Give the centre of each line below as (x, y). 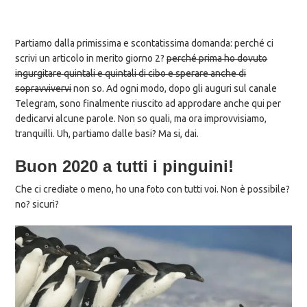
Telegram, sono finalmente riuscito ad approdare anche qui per (148, 103)
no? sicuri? (37, 204)
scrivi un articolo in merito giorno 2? (91, 58)
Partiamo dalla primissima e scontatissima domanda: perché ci (145, 43)
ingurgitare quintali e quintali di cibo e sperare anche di (131, 73)
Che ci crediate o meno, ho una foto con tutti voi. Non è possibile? (153, 189)
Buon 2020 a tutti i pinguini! (125, 166)
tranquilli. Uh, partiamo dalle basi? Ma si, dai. (107, 133)
